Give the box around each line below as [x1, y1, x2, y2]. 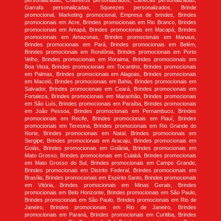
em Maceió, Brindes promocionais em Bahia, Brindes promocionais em [25, 78, 196, 85]
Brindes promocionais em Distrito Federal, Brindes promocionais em [25, 167, 196, 174]
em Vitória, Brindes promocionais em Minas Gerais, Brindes [25, 182, 196, 188]
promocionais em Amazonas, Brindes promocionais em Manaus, [25, 34, 196, 40]
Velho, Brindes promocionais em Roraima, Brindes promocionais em [25, 56, 196, 63]
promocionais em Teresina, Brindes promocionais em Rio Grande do [25, 123, 196, 129]
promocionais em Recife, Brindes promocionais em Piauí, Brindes [25, 115, 196, 122]
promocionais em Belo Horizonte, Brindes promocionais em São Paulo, [25, 189, 196, 196]
